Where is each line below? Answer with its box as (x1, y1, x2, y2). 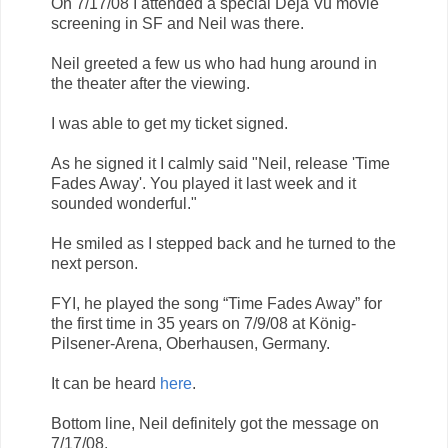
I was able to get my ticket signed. (51, 114, 288, 132)
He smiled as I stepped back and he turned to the (51, 234, 396, 252)
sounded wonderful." (51, 194, 197, 212)
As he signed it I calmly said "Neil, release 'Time (51, 154, 390, 172)
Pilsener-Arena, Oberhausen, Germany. (51, 334, 330, 352)
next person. (51, 254, 138, 272)
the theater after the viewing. (51, 74, 250, 92)
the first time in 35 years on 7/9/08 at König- (51, 314, 356, 332)
